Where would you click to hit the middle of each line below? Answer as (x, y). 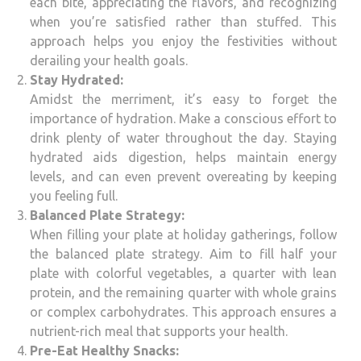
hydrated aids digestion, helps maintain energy (183, 158)
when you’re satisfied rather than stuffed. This (183, 22)
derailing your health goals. (109, 61)
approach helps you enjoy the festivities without (183, 41)
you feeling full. (74, 196)
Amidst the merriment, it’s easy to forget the (183, 100)
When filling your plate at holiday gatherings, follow (183, 235)
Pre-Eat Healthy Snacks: (104, 351)
